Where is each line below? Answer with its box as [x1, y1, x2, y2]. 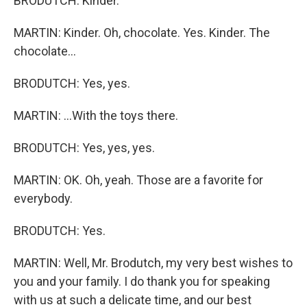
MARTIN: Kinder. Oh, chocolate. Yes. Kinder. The [14, 25, 270, 40]
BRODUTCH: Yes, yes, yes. [14, 140, 155, 155]
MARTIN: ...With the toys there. [14, 108, 178, 123]
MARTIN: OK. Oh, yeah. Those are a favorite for [14, 173, 263, 187]
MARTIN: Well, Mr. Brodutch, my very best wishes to [14, 256, 293, 270]
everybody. [14, 191, 73, 206]
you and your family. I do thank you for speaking [14, 274, 270, 288]
